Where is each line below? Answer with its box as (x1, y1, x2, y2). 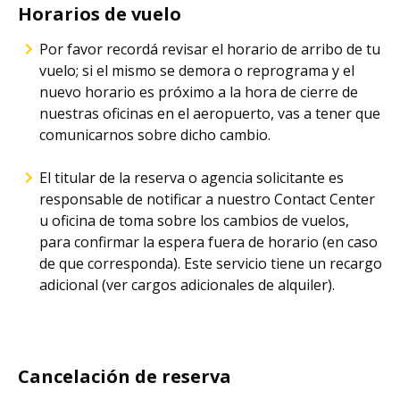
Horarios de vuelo (18, 2, 181, 26)
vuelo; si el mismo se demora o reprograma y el (39, 61, 354, 80)
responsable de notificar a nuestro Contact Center (39, 189, 375, 209)
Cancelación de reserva (18, 364, 231, 388)
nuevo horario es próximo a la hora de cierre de (39, 82, 358, 102)
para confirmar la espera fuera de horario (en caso (39, 232, 378, 252)
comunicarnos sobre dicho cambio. (39, 125, 271, 145)
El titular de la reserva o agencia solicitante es (39, 168, 344, 187)
